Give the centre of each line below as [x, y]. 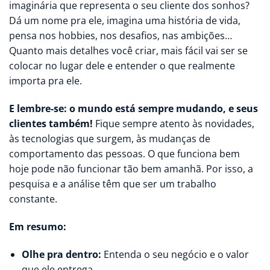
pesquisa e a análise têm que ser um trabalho [113, 184]
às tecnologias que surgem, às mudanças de [110, 139]
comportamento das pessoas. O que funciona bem [124, 154]
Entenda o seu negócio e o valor [175, 254]
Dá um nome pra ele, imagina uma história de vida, [125, 21]
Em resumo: [38, 227]
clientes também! [51, 124]
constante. [33, 199]
